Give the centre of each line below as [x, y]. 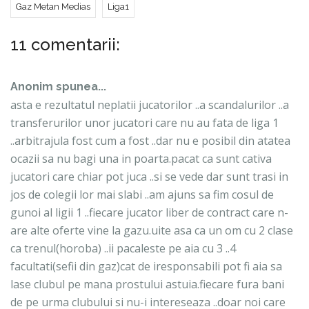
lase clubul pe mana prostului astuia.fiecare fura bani [147, 284]
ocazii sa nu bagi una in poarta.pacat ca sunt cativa [141, 158]
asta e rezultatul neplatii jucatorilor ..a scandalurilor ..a [150, 104]
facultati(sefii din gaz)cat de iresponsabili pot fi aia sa [146, 266]
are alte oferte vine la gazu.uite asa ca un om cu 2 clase [152, 230]
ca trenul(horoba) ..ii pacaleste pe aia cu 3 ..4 [123, 248]
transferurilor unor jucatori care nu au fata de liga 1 [144, 122]
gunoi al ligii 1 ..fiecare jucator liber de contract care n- [149, 212]
